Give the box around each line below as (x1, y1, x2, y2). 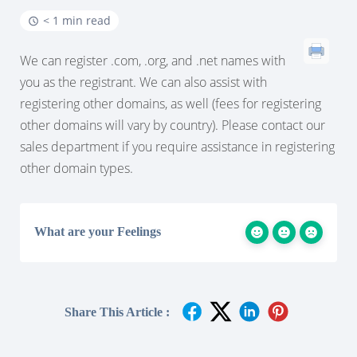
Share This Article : (65, 304, 170, 319)
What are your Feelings (34, 225, 161, 238)
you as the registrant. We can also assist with (20, 73, 267, 91)
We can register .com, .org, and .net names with (20, 52, 285, 69)
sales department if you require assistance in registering (20, 138, 335, 155)
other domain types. (20, 159, 133, 177)
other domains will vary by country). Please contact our (20, 116, 325, 134)
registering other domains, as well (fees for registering (20, 95, 321, 112)
